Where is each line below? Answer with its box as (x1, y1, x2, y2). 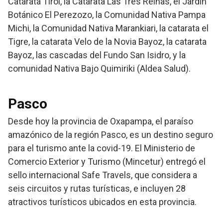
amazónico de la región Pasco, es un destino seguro (8, 129, 213, 140)
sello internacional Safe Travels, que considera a (8, 170, 197, 181)
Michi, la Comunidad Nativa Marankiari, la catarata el (8, 23, 209, 34)
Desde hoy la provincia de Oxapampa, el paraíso (8, 116, 193, 127)
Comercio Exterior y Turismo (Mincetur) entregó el (8, 156, 206, 167)
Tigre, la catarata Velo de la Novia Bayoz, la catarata (8, 36, 207, 47)
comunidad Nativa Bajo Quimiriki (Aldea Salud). (8, 63, 191, 74)
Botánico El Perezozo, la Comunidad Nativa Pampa (8, 9, 206, 20)
